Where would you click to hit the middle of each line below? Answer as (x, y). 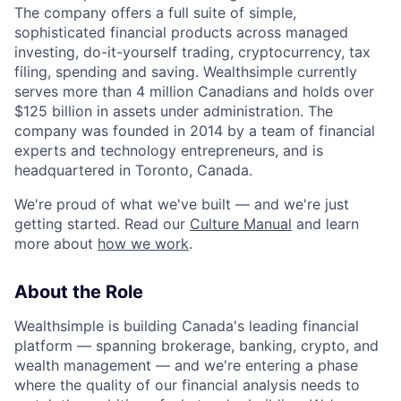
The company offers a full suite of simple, (155, 13)
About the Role (79, 292)
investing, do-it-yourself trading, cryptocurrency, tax (192, 52)
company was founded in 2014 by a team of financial (195, 131)
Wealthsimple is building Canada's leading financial (187, 326)
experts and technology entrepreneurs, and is (169, 151)
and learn (325, 224)
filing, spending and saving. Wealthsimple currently (186, 72)
